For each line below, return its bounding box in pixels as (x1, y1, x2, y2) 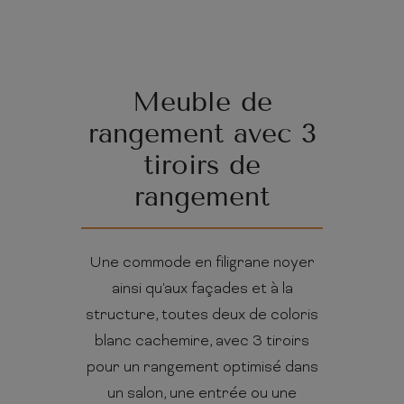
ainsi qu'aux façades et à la (111, 280, 293, 299)
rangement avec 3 (87, 117, 317, 151)
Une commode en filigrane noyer (89, 254, 315, 273)
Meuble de (132, 86, 272, 119)
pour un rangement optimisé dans (86, 359, 318, 378)
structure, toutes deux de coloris (86, 307, 318, 326)
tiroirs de (143, 149, 261, 182)
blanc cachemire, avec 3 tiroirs (95, 333, 309, 352)
